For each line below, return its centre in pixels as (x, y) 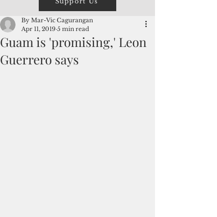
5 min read (73, 29)
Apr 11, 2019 (39, 29)
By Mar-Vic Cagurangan (57, 20)
